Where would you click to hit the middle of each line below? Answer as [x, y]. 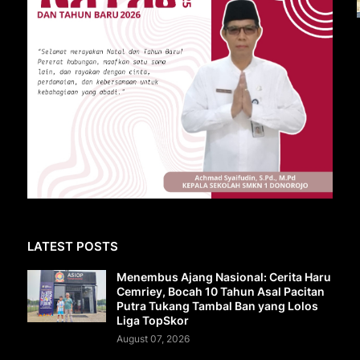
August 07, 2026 [153, 338]
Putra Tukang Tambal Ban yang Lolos [217, 305]
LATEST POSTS [73, 246]
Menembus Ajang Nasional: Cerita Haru [224, 276]
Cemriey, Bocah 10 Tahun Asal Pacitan [221, 291]
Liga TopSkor [153, 320]
